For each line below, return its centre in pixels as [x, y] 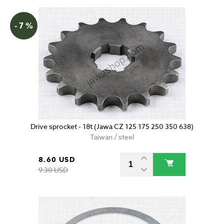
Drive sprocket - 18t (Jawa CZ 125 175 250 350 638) [112, 126]
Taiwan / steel [112, 137]
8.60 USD [57, 160]
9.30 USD [53, 170]
